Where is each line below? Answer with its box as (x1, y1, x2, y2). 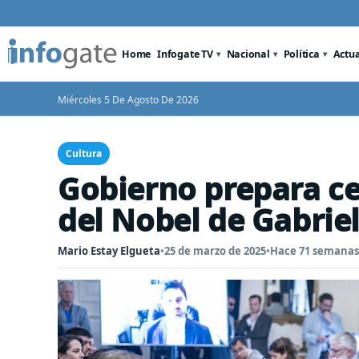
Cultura (66, 147, 102, 160)
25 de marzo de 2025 (164, 244, 266, 258)
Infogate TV (157, 46, 213, 61)
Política (283, 46, 320, 61)
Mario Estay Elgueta (58, 244, 160, 258)
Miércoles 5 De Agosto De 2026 (58, 93, 199, 107)
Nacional (226, 46, 270, 61)
